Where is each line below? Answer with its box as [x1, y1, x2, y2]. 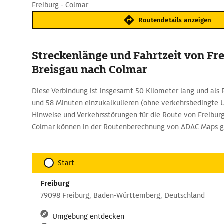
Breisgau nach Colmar [32, 62, 147, 77]
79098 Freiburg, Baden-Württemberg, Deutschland [40, 191, 205, 200]
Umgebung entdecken [52, 212, 124, 221]
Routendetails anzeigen [138, 15, 212, 24]
